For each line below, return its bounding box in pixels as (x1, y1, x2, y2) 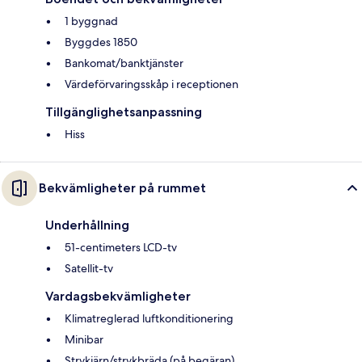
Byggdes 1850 (65, 34, 137, 49)
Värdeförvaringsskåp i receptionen (65, 76, 238, 91)
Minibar (65, 331, 103, 347)
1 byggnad (65, 13, 118, 28)
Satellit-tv (65, 260, 113, 276)
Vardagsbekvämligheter (45, 288, 191, 304)
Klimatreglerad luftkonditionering (65, 310, 234, 326)
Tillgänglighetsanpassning (45, 103, 202, 120)
